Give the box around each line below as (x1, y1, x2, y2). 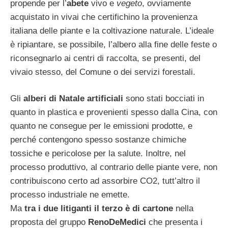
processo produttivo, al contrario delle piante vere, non (10, 162, 217, 173)
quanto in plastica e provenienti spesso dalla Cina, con (10, 107, 217, 118)
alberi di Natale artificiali (23, 94, 123, 104)
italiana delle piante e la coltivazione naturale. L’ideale (10, 25, 214, 36)
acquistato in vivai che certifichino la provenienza (10, 12, 197, 22)
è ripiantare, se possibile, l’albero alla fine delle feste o (10, 39, 217, 49)
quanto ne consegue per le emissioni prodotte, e (10, 121, 192, 131)
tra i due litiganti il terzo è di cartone (24, 204, 173, 214)
